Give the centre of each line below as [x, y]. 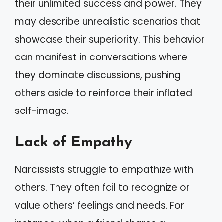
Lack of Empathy [73, 142]
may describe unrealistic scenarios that [108, 22]
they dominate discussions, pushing [98, 75]
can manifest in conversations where [101, 57]
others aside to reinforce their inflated [104, 93]
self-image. [42, 111]
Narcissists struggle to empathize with [104, 169]
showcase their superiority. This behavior [110, 39]
